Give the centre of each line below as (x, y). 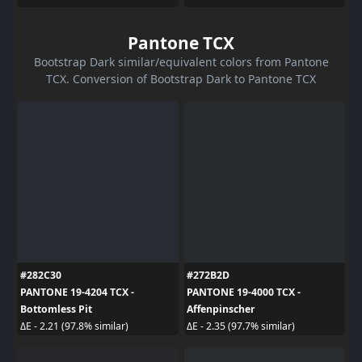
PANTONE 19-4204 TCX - (77, 292)
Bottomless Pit (56, 309)
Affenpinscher (221, 309)
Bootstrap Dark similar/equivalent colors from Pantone (181, 61)
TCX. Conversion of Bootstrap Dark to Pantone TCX (181, 78)
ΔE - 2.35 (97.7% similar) (241, 326)
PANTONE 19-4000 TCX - (244, 292)
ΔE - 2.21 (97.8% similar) (74, 326)
